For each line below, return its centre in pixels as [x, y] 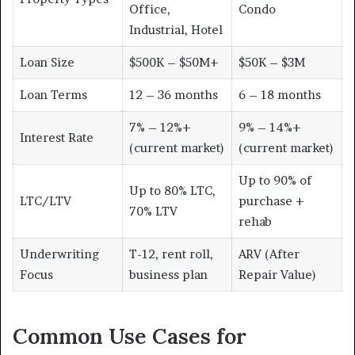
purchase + [271, 201]
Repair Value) [277, 275]
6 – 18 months [279, 95]
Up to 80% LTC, [172, 191]
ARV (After [269, 254]
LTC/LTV [45, 201]
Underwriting [59, 254]
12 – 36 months [173, 95]
